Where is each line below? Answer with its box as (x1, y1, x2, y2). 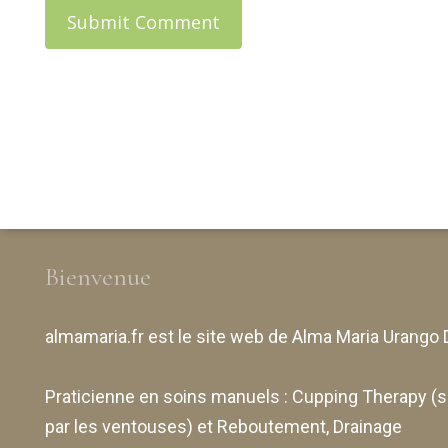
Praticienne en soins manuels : (45, 386, 292, 407)
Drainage (333, 416, 402, 437)
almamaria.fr (45, 326, 144, 347)
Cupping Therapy (292, 386, 427, 407)
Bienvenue (45, 261, 151, 292)
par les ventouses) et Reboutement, (45, 416, 333, 437)
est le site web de (144, 326, 292, 347)
